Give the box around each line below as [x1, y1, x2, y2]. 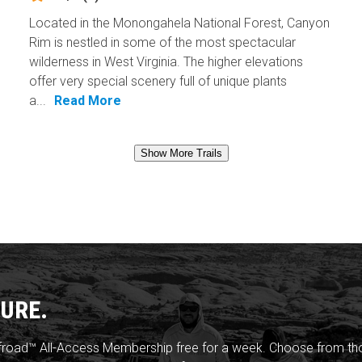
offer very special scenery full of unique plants [28, 74, 287, 90]
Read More [53, 93, 121, 109]
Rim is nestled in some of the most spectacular [28, 35, 296, 51]
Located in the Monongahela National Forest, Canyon [28, 15, 330, 32]
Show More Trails [140, 147, 222, 160]
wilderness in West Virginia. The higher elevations [28, 54, 303, 70]
